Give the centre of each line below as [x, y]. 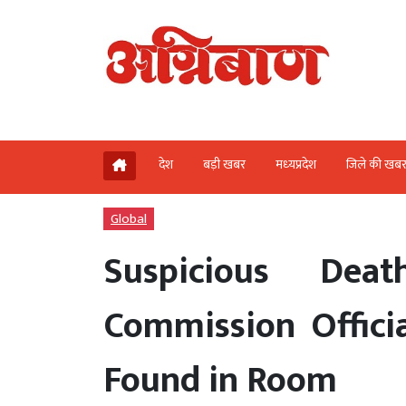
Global [129, 218]
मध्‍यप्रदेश [296, 164]
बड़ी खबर [224, 164]
